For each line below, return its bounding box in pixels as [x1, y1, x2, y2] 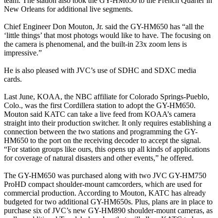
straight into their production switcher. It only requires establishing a [4, 118, 211, 127]
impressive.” [4, 48, 42, 57]
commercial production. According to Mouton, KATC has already [4, 188, 206, 197]
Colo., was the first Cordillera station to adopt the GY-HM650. [4, 101, 196, 109]
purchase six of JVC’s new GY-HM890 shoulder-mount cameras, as [4, 206, 213, 215]
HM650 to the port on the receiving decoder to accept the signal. [4, 136, 201, 145]
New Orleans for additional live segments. [4, 4, 133, 13]
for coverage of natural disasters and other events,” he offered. [4, 153, 194, 162]
